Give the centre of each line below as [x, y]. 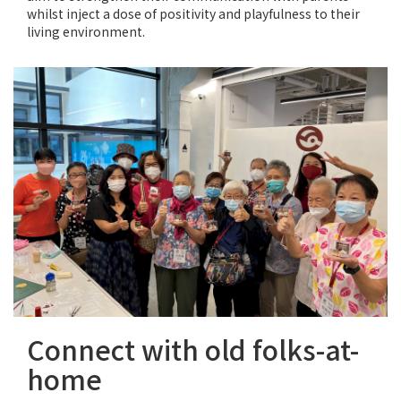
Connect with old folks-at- [193, 350]
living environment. [86, 32]
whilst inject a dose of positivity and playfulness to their [193, 14]
